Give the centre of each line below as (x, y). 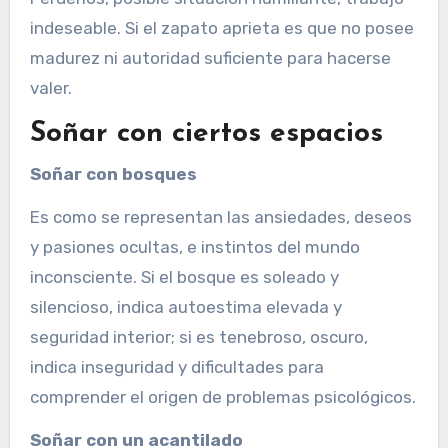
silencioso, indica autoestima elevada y (185, 306)
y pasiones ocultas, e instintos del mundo (194, 246)
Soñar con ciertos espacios (206, 134)
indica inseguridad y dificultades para (176, 366)
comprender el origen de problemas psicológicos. (222, 396)
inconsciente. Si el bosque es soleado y (184, 276)
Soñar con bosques (113, 173)
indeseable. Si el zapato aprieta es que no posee (221, 28)
